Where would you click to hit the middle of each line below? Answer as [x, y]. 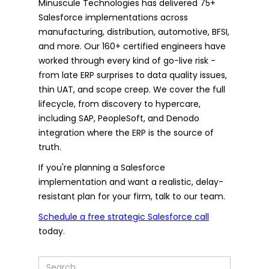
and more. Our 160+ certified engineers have [132, 46]
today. [52, 231]
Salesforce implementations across [113, 17]
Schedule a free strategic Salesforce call [124, 216]
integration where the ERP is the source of [126, 132]
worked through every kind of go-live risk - [127, 60]
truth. [50, 147]
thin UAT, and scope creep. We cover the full [132, 89]
